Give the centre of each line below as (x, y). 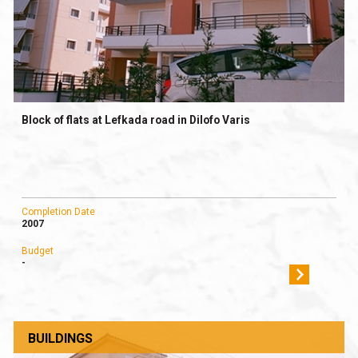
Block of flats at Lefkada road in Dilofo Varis (135, 119)
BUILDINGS (60, 338)
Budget (37, 251)
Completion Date (58, 211)
